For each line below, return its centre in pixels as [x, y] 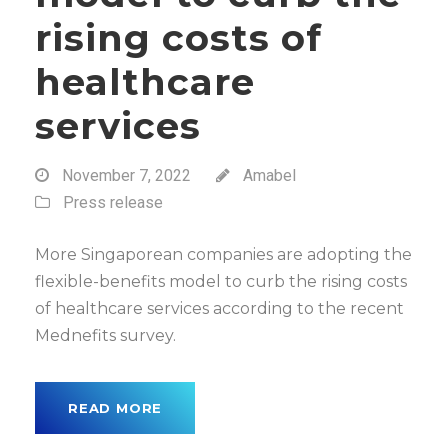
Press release [113, 202]
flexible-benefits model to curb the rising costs [221, 281]
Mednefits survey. [105, 335]
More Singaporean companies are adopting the [223, 254]
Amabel [269, 175]
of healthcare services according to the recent [219, 308]
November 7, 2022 [126, 175]
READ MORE [115, 408]
